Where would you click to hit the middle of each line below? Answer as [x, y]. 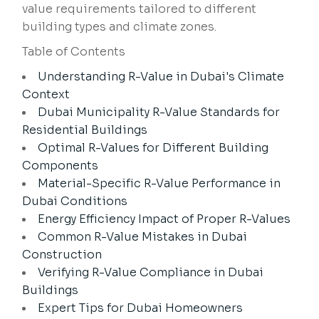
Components [61, 166]
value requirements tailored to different [140, 9]
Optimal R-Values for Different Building [153, 148]
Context [46, 95]
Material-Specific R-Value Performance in [159, 184]
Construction [62, 255]
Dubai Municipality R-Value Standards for [159, 113]
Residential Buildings [85, 130]
